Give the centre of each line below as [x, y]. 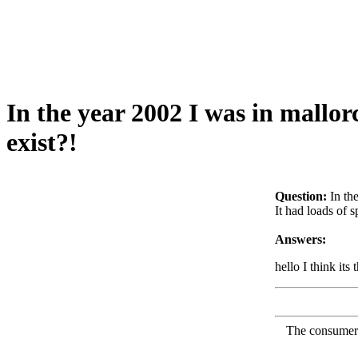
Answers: [300, 239]
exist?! [42, 143]
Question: [301, 196]
